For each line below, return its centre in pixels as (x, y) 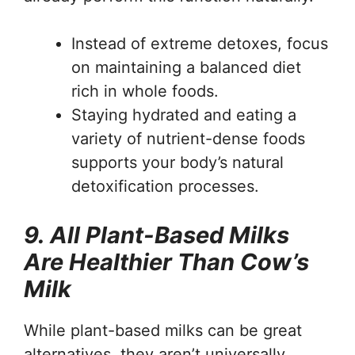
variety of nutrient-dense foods (188, 138)
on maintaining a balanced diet (186, 67)
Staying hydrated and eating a (184, 115)
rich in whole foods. (145, 91)
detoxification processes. (165, 186)
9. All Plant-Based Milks (157, 235)
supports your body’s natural (177, 162)
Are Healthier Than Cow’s (166, 261)
